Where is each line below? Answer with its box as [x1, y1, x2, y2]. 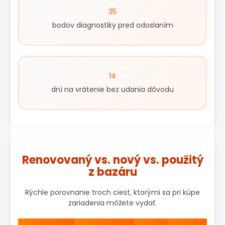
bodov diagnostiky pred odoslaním [52, 20, 173, 31]
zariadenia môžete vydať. [68, 198, 157, 208]
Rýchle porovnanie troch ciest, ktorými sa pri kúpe [25, 187, 200, 198]
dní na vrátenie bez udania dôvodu [51, 84, 174, 95]
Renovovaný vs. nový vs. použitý [22, 152, 203, 168]
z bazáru [88, 164, 137, 180]
